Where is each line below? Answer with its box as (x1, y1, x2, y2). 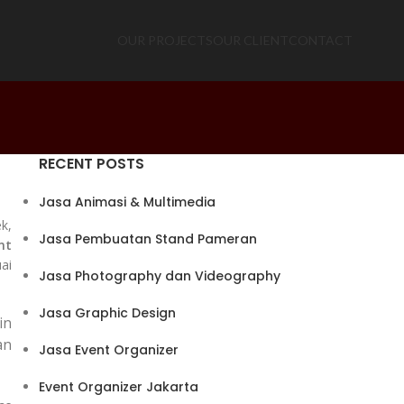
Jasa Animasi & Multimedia (38, 193, 216, 212)
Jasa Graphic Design (38, 304, 176, 323)
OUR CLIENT (212, 32, 289, 48)
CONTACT (288, 32, 353, 48)
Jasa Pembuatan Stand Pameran (38, 230, 257, 249)
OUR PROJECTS (116, 32, 213, 48)
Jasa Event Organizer (38, 341, 179, 360)
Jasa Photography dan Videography (38, 267, 280, 286)
